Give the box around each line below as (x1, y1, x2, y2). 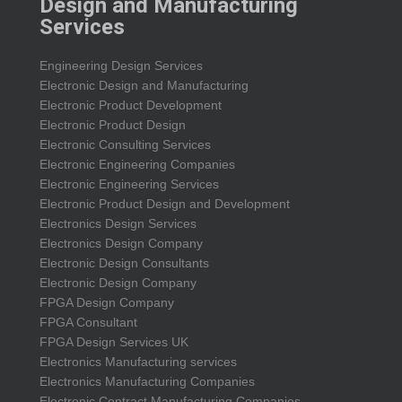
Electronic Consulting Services (39, 137, 211, 153)
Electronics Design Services (39, 216, 197, 232)
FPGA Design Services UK (39, 335, 188, 350)
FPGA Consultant (39, 315, 137, 330)
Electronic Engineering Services (39, 177, 219, 192)
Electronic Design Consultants (39, 256, 209, 271)
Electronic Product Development (39, 98, 222, 113)
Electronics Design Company (39, 236, 203, 251)
